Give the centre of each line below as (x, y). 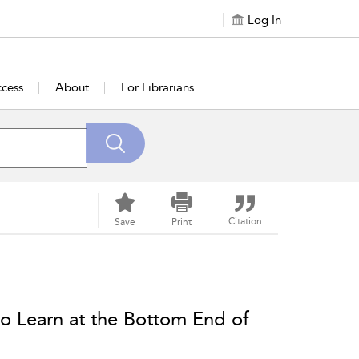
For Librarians (157, 87)
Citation (245, 221)
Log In (264, 20)
